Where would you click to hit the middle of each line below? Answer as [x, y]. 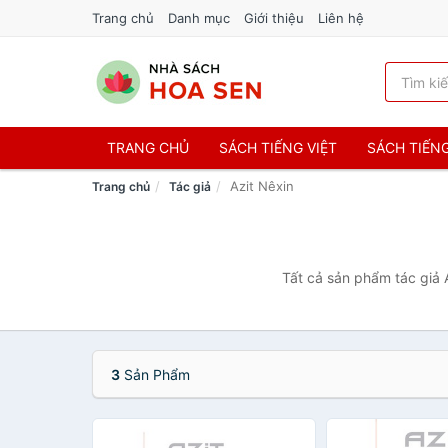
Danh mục [199, 18]
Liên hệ [341, 18]
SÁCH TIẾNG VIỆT [278, 147]
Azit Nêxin [262, 186]
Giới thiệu [274, 18]
